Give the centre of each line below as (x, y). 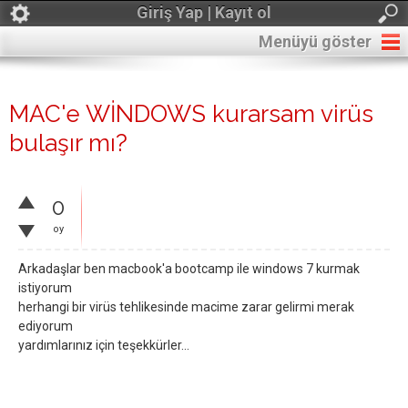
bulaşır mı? (68, 143)
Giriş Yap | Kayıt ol (204, 12)
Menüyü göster (315, 41)
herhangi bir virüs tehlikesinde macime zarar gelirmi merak (186, 307)
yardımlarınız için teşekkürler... (104, 345)
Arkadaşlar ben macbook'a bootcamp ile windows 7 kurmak (189, 269)
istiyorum (45, 288)
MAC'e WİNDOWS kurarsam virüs (191, 114)
